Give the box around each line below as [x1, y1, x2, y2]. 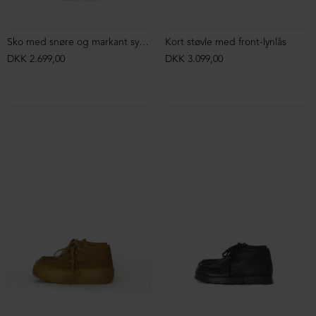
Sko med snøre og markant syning [139, 37, 149, 49]
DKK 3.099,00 [165, 54, 223, 66]
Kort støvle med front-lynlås [165, 37, 286, 49]
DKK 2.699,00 [7, 54, 65, 66]
